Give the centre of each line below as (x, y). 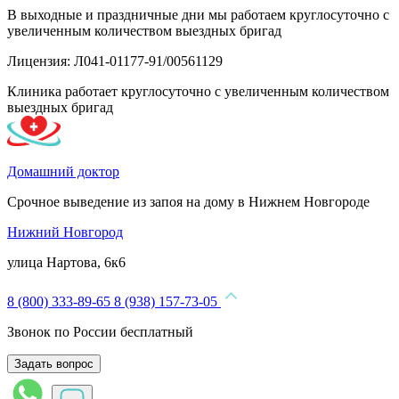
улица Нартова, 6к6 (66, 262)
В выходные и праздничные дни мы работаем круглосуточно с (198, 15)
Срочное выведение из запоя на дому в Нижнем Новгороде (188, 202)
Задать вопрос (54, 364)
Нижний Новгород (65, 232)
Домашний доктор (63, 171)
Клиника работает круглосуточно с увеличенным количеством (198, 91)
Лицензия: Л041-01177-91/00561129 (115, 61)
